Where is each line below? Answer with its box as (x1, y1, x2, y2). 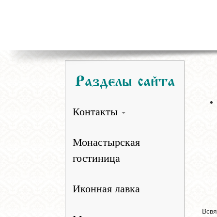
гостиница (73, 152, 121, 164)
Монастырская (73, 136, 140, 148)
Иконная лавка (73, 183, 140, 195)
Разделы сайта (75, 74, 175, 83)
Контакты (73, 106, 121, 118)
